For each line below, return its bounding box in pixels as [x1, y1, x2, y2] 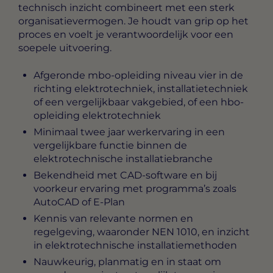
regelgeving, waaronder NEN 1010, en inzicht [34, 225, 250, 238]
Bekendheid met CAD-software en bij [34, 169, 217, 181]
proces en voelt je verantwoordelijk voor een [18, 29, 233, 41]
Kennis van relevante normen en [34, 212, 193, 224]
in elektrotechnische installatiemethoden [34, 239, 237, 251]
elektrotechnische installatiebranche [34, 152, 213, 165]
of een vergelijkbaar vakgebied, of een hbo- [34, 96, 244, 108]
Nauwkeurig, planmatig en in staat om [34, 255, 221, 268]
